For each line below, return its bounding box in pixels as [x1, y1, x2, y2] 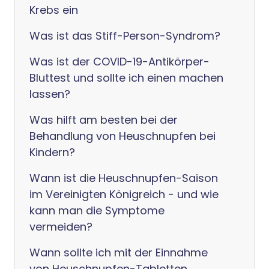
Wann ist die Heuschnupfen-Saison [29, 171, 218, 186]
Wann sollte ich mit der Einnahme [29, 245, 208, 260]
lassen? [29, 86, 70, 101]
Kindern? [29, 145, 75, 160]
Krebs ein [29, 2, 78, 17]
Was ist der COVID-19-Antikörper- [29, 54, 210, 69]
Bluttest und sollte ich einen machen [29, 70, 223, 85]
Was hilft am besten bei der [29, 112, 178, 127]
